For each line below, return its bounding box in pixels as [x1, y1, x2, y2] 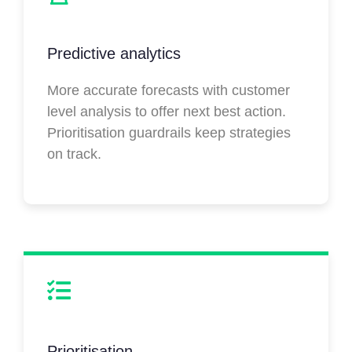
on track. [47, 146, 101, 163]
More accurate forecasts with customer [47, 82, 290, 99]
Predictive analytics [47, 45, 181, 63]
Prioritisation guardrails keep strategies [47, 125, 291, 141]
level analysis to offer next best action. [47, 104, 286, 120]
